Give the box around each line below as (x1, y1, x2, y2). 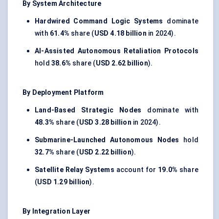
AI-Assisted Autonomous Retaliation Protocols (35, 47, 198, 55)
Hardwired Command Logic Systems (35, 17, 163, 25)
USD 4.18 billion (94, 29, 147, 38)
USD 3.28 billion (79, 118, 131, 127)
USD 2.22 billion (79, 148, 131, 156)
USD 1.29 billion (37, 178, 90, 186)
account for (114, 166, 158, 174)
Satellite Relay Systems (35, 166, 114, 174)
